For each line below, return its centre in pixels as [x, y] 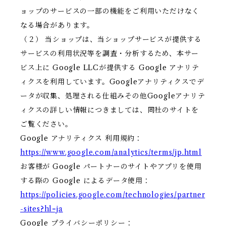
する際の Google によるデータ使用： [85, 181]
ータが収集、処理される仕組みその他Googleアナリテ [113, 96]
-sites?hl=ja [42, 209]
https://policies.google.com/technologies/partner [113, 195]
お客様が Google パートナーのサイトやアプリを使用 [111, 167]
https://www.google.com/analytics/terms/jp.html [111, 153]
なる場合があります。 [57, 25]
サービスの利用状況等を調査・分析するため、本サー [110, 54]
